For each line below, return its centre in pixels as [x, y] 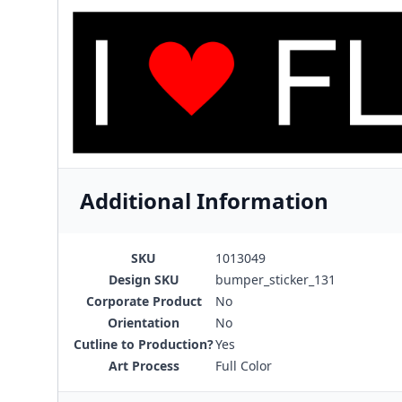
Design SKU [144, 279]
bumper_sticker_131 [275, 279]
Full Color [244, 365]
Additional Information [204, 200]
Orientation [144, 322]
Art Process [144, 365]
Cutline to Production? [144, 344]
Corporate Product [144, 301]
